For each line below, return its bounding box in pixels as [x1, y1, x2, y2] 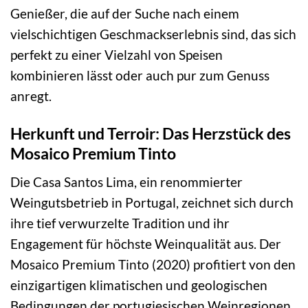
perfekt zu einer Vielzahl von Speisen [10, 47, 223, 63]
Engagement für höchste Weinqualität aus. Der [10, 235, 281, 252]
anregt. [10, 88, 52, 104]
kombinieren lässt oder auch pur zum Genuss [10, 67, 269, 84]
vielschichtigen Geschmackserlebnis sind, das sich [10, 26, 296, 43]
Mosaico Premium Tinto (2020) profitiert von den [10, 256, 296, 272]
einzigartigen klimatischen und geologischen [10, 276, 267, 293]
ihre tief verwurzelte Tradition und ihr [10, 214, 230, 231]
